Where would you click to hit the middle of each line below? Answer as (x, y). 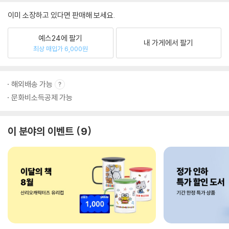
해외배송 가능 (32, 84)
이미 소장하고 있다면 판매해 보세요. (61, 15)
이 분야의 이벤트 (41, 131)
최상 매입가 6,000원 (60, 48)
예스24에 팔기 (61, 38)
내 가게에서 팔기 (169, 43)
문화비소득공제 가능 (42, 97)
